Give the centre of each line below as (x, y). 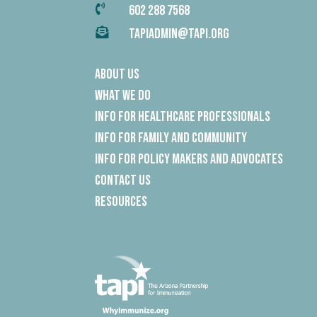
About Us (117, 75)
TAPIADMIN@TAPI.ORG (179, 34)
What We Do (123, 96)
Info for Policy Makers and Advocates (189, 160)
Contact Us (123, 181)
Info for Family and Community (171, 138)
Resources (121, 202)
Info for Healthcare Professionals (183, 117)
